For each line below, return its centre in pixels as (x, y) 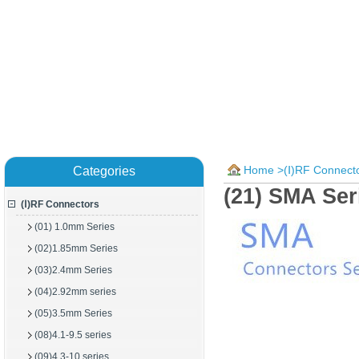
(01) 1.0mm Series (75, 227)
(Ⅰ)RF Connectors (60, 204)
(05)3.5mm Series (73, 313)
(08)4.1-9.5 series (73, 335)
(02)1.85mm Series (76, 248)
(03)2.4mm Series (73, 270)
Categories (104, 171)
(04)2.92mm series (75, 292)
